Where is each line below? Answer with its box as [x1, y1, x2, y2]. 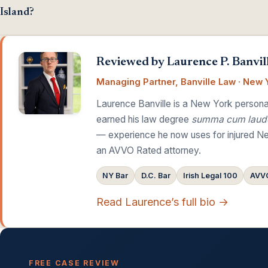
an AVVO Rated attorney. [96, 144, 201, 156]
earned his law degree [96, 113, 191, 125]
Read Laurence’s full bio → [96, 195, 229, 208]
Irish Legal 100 [182, 170, 237, 180]
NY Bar [102, 170, 129, 180]
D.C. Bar [141, 170, 170, 180]
